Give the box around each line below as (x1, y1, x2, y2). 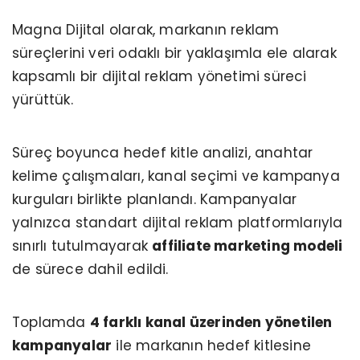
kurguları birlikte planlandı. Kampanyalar (12, 189, 297, 209)
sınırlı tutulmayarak (12, 235, 153, 256)
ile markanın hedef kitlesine (112, 335, 312, 355)
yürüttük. (12, 89, 73, 109)
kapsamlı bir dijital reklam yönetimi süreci (12, 66, 307, 86)
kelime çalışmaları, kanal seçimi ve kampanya (12, 166, 340, 186)
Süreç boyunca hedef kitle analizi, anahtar (12, 142, 313, 162)
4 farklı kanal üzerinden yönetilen (89, 312, 333, 332)
